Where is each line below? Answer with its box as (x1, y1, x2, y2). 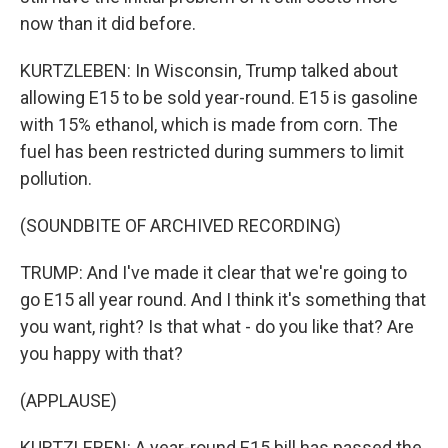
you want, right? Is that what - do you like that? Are (20, 316, 414, 337)
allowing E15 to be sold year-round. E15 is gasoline (20, 87, 418, 108)
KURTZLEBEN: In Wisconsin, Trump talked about (20, 60, 398, 81)
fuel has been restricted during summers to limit (20, 141, 404, 162)
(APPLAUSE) (20, 390, 117, 411)
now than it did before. (20, 13, 196, 34)
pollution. (20, 168, 92, 189)
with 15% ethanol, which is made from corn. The (20, 114, 398, 135)
